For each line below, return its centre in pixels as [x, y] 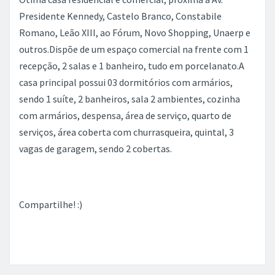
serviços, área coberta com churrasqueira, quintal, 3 [126, 132]
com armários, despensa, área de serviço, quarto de [125, 115]
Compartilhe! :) [51, 204]
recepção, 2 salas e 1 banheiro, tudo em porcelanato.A [132, 66]
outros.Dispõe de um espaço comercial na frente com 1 [134, 49]
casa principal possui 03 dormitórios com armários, [126, 82]
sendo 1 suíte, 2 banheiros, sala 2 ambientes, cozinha [130, 99]
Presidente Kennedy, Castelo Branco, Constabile [120, 16]
